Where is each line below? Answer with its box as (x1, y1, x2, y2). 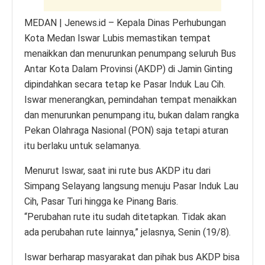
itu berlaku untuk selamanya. (24, 140, 141, 151)
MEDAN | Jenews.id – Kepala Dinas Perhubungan (24, 17, 226, 28)
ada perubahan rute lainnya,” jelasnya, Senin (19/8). (24, 226, 231, 238)
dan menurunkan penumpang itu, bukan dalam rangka (24, 109, 239, 121)
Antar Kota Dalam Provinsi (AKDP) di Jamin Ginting (24, 63, 232, 75)
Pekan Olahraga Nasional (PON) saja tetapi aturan (24, 124, 228, 136)
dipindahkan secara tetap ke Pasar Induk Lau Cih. (24, 78, 225, 90)
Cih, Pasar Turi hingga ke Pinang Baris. (24, 195, 178, 207)
